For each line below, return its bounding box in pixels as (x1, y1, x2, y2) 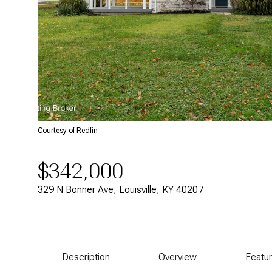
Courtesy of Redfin (38, 126, 98, 135)
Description (62, 251, 110, 263)
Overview (158, 251, 197, 263)
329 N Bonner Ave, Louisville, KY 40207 (38, 184, 203, 195)
